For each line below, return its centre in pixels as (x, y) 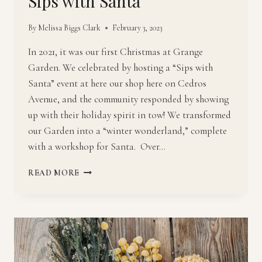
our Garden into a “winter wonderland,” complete (127, 131)
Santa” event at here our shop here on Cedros (117, 84)
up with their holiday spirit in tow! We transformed (130, 115)
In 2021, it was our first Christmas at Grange (116, 52)
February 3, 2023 (137, 28)
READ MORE (54, 173)
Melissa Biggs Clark (70, 28)
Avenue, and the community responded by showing (128, 99)
